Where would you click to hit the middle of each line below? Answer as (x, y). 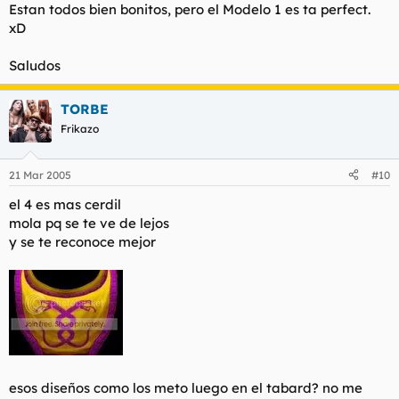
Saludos (35, 66)
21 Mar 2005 (40, 175)
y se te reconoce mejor (82, 241)
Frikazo (80, 129)
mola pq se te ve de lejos (89, 223)
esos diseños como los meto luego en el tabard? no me (186, 387)
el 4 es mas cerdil (65, 204)
